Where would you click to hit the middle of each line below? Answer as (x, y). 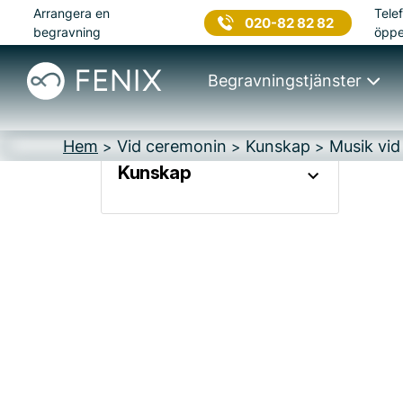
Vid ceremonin (172, 146)
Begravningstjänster (284, 81)
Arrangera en (72, 13)
